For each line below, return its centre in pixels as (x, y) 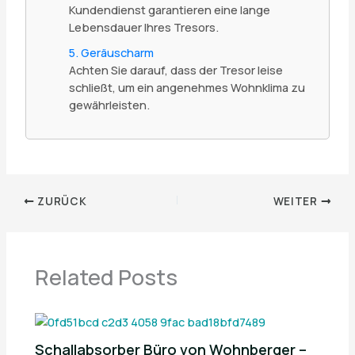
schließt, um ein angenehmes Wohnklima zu (187, 88)
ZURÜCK (61, 201)
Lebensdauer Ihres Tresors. (143, 27)
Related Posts (107, 277)
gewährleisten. (109, 105)
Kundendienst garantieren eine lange (169, 10)
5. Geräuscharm (111, 53)
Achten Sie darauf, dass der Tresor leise (176, 70)
